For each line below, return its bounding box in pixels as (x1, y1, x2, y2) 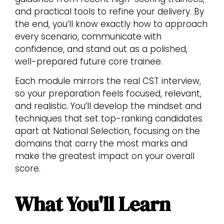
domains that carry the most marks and (15, 137, 187, 149)
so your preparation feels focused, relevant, (15, 87, 201, 99)
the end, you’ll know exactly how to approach (15, 17, 207, 30)
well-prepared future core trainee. (15, 55, 162, 67)
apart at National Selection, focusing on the (15, 125, 200, 137)
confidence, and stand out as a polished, (15, 42, 187, 55)
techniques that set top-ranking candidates (15, 112, 202, 124)
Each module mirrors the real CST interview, (15, 75, 201, 87)
